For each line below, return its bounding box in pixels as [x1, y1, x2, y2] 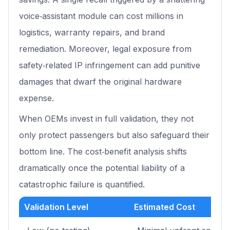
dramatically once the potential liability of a [19, 163, 185, 174]
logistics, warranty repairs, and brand [19, 27, 165, 38]
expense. [19, 93, 54, 104]
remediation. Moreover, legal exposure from [19, 44, 191, 54]
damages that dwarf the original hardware [19, 76, 182, 87]
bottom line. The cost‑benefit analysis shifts [19, 146, 187, 157]
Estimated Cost [134, 202, 195, 213]
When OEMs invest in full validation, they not [19, 113, 194, 124]
